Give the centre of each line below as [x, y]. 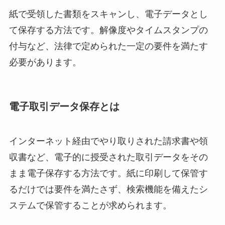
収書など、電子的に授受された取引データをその [108, 157]
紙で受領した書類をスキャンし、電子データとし [108, 14]
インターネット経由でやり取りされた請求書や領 [108, 141]
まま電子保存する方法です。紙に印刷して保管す [108, 174]
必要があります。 [45, 62]
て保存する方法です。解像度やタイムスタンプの [108, 30]
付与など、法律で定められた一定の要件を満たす [108, 46]
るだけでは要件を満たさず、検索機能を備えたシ [108, 190]
